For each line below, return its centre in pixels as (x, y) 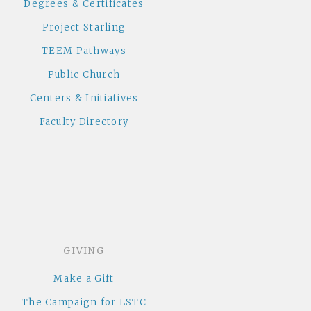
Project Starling (84, 28)
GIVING (84, 251)
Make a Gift (84, 279)
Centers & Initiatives (84, 99)
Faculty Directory (84, 122)
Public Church (84, 75)
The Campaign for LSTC (84, 303)
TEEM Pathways (84, 51)
